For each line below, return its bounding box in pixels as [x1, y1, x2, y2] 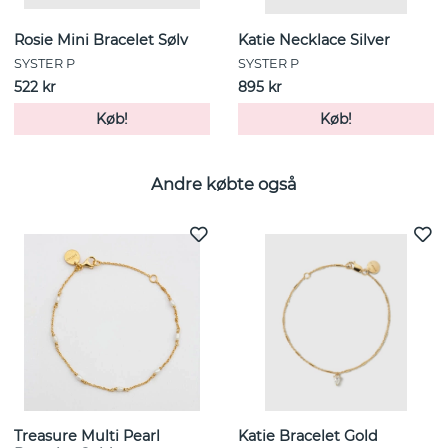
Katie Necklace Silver [238, 31, 390, 50]
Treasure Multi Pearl [14, 427, 160, 446]
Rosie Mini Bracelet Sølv [14, 31, 188, 50]
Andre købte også [151, 173, 297, 194]
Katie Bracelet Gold [238, 427, 378, 446]
